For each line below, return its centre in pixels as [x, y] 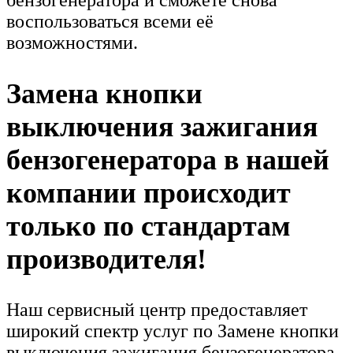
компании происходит [149, 193]
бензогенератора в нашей [168, 160]
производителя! [106, 260]
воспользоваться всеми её [110, 22]
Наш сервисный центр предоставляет [157, 310]
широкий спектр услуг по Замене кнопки [173, 331]
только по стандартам [149, 227]
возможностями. [72, 43]
